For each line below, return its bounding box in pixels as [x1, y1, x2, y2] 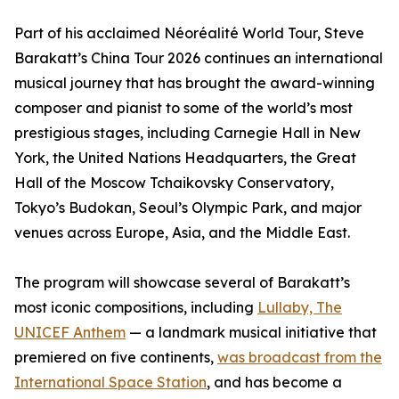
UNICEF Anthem [14, 323, 126, 342]
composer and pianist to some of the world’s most [14, 99, 353, 118]
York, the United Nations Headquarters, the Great [14, 149, 356, 167]
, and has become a [207, 373, 342, 392]
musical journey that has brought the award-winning [14, 74, 375, 93]
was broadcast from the [217, 348, 382, 367]
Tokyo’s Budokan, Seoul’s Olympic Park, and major [14, 199, 362, 217]
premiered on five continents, [14, 348, 217, 367]
